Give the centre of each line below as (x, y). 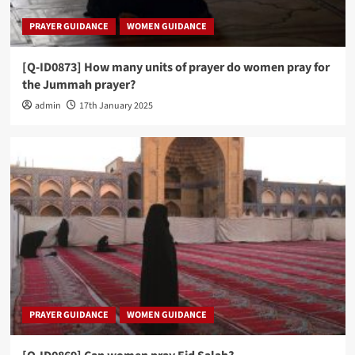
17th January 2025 (116, 105)
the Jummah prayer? (78, 84)
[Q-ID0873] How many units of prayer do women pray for (176, 67)
